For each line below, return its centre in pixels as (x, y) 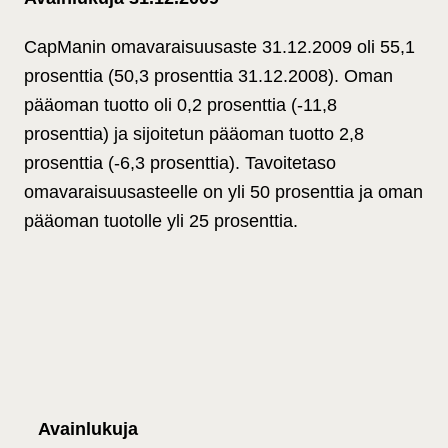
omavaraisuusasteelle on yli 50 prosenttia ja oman (223, 192)
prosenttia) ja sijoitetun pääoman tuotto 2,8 (194, 134)
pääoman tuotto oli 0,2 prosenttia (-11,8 (180, 105)
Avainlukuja (88, 429)
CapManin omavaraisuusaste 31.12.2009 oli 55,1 (219, 47)
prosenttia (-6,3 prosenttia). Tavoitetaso (180, 163)
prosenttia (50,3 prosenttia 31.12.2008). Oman (208, 76)
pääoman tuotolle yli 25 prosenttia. (161, 221)
